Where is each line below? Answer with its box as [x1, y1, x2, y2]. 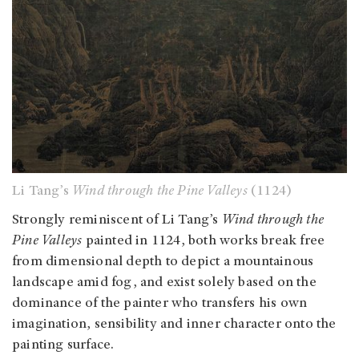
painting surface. [12, 337, 115, 353]
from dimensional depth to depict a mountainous [12, 254, 314, 269]
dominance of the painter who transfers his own [12, 296, 308, 311]
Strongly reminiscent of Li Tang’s [12, 212, 222, 228]
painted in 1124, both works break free [82, 233, 325, 248]
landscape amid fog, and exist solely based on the [12, 275, 317, 290]
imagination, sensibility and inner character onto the [12, 317, 337, 332]
